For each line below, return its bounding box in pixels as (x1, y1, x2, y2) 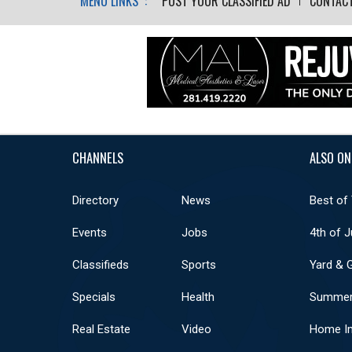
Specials (72, 289, 115, 304)
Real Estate (72, 321, 130, 336)
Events (72, 225, 107, 240)
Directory (72, 192, 119, 207)
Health (181, 289, 214, 304)
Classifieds (72, 257, 129, 272)
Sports (181, 257, 216, 272)
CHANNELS (72, 147, 123, 167)
